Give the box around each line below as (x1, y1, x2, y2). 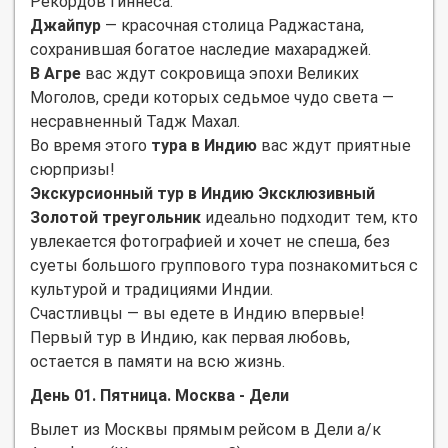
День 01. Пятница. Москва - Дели (30, 385, 289, 405)
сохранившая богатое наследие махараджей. (30, 39, 371, 59)
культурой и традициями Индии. (30, 279, 273, 299)
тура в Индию (151, 135, 257, 155)
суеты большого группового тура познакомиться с (30, 255, 418, 275)
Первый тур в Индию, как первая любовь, (30, 327, 350, 347)
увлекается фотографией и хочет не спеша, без (30, 231, 390, 251)
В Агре (30, 63, 81, 83)
